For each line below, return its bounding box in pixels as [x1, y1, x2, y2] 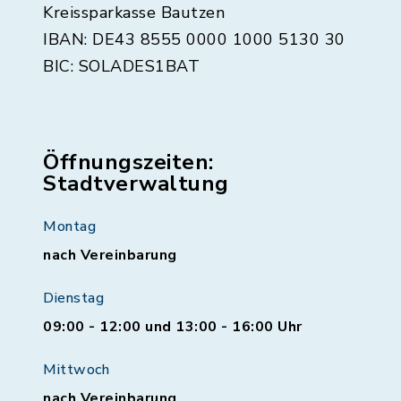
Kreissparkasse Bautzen [43, 2, 225, 24]
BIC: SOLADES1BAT [43, 55, 200, 78]
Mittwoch [43, 360, 109, 380]
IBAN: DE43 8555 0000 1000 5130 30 [43, 29, 346, 51]
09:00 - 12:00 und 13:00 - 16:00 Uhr [43, 317, 303, 337]
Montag [43, 217, 96, 237]
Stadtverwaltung [43, 169, 229, 199]
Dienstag [43, 288, 104, 309]
